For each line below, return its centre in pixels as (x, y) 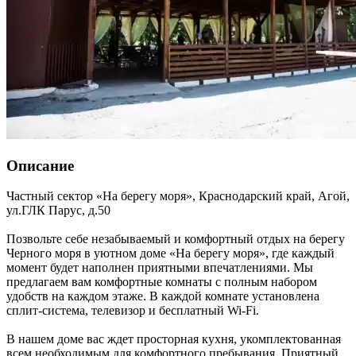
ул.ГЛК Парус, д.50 (58, 211)
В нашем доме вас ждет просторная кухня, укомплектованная (174, 339)
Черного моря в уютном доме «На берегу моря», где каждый (170, 253)
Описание (40, 165)
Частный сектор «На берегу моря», (101, 196)
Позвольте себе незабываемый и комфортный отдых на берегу (176, 239)
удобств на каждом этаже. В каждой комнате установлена (163, 296)
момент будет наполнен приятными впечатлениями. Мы (160, 268)
